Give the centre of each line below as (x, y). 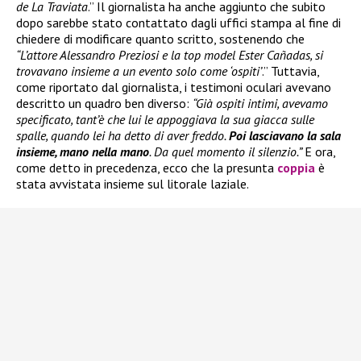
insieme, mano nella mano (83, 151)
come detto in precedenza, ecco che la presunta (147, 167)
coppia (296, 167)
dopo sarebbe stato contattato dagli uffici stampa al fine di (178, 22)
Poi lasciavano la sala (285, 135)
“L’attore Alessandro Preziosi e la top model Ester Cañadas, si (170, 54)
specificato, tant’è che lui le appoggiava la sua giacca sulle (165, 119)
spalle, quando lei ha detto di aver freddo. (122, 135)
